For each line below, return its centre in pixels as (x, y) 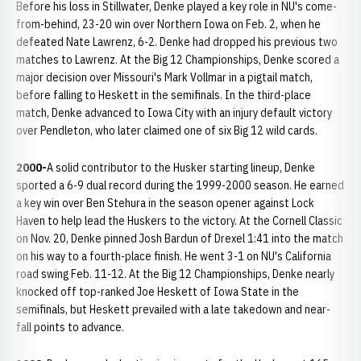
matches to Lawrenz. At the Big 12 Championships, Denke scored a (178, 60)
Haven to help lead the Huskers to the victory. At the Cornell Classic (179, 221)
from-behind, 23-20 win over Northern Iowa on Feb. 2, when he (168, 24)
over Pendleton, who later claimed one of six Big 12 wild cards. (167, 131)
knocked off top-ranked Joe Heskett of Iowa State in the (158, 292)
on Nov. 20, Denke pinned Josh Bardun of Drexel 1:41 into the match (180, 239)
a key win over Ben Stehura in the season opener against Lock (165, 203)
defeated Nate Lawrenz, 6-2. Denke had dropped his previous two (177, 42)
